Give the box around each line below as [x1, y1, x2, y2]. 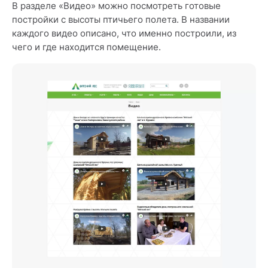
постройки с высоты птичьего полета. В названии [12, 14, 230, 26]
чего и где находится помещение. [12, 41, 161, 53]
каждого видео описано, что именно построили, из [12, 28, 236, 39]
